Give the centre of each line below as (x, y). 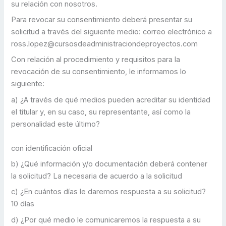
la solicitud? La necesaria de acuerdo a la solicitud (98, 176)
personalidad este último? (56, 124)
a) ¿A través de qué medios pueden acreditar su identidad (111, 100)
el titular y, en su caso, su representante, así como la (101, 112)
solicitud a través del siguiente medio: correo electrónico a (112, 32)
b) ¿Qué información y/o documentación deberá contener (109, 164)
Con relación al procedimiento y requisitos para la (96, 60)
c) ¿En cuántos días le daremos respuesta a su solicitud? (109, 192)
